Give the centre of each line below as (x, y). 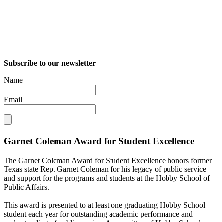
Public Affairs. (27, 187)
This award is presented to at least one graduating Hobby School (105, 205)
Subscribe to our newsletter (50, 63)
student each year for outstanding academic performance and (98, 214)
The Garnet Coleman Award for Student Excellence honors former (108, 160)
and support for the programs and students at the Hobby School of (107, 178)
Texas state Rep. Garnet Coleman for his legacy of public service (105, 169)
